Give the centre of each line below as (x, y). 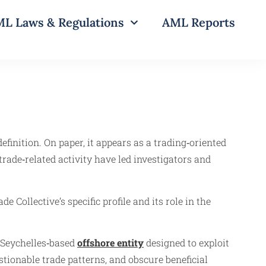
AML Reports (199, 22)
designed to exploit (186, 243)
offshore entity (110, 243)
